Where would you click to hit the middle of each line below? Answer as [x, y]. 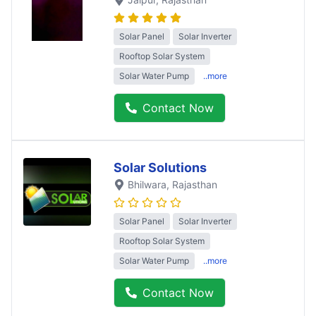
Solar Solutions [160, 167]
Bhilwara [147, 184]
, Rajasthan [192, 184]
